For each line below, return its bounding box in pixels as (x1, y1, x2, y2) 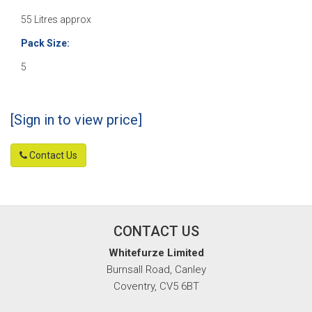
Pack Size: (21, 38, 70, 49)
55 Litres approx (21, 14, 91, 26)
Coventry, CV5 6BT (113, 280, 199, 293)
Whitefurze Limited (108, 247, 204, 260)
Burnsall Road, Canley (106, 263, 206, 276)
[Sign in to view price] (10, 111, 142, 129)
